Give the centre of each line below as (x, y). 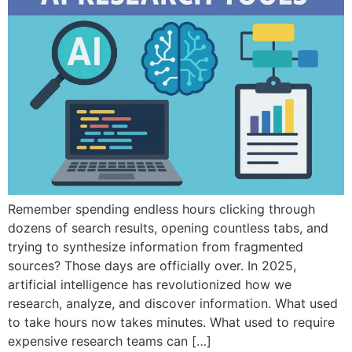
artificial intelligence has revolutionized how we (150, 284)
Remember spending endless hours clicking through (161, 209)
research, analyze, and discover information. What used (173, 303)
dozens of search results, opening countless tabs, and (168, 227)
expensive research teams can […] (110, 341)
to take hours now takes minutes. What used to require (171, 322)
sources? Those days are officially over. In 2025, (152, 265)
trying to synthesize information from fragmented (156, 246)
